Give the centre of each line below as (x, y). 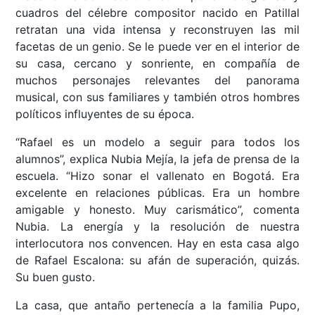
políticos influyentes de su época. (105, 114)
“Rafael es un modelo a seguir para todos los (157, 142)
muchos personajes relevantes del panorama (157, 81)
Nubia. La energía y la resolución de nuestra (157, 227)
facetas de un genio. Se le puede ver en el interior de (157, 47)
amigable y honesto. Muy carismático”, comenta (157, 210)
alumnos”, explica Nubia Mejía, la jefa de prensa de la (157, 159)
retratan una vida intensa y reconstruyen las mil (157, 30)
